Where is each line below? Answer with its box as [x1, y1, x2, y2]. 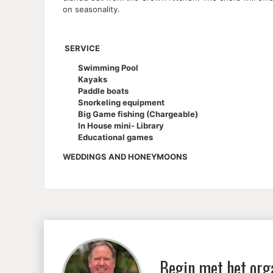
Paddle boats [78, 85, 129, 96]
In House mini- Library [78, 120, 164, 130]
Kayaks [78, 74, 107, 84]
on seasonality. [63, 4, 120, 14]
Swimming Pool [78, 62, 138, 73]
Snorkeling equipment [78, 97, 165, 107]
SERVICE [63, 43, 100, 53]
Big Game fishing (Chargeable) [78, 108, 198, 119]
